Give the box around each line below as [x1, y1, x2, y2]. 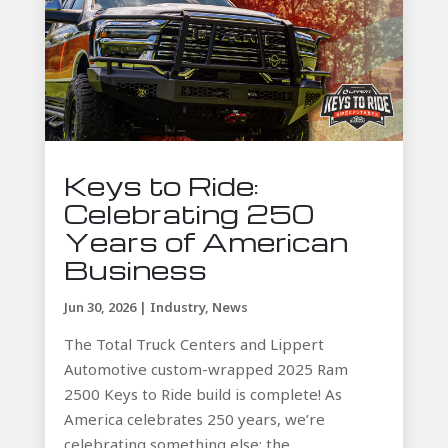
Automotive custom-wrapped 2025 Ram [63, 359, 348, 380]
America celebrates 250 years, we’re [63, 409, 325, 430]
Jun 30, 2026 [63, 298, 136, 317]
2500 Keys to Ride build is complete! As [63, 384, 342, 405]
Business [63, 252, 207, 287]
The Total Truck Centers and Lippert [63, 334, 324, 355]
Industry [149, 298, 205, 317]
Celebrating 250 [63, 196, 315, 231]
